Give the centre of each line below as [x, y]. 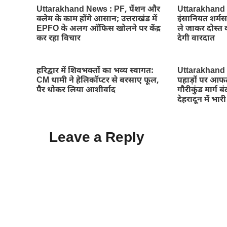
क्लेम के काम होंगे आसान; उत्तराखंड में [97, 20]
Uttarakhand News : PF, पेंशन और [98, 10]
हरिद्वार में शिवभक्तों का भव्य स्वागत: [95, 71]
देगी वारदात [196, 39]
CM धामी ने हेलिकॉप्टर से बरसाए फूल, [98, 81]
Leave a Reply [97, 138]
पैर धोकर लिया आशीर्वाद [76, 90]
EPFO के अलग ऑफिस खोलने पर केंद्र [99, 29]
